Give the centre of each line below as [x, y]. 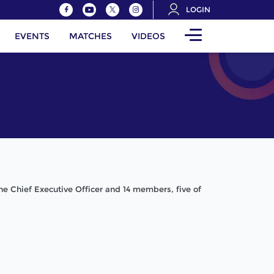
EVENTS [32, 36]
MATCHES [91, 36]
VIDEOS [148, 36]
